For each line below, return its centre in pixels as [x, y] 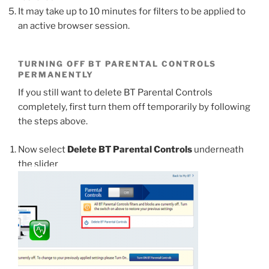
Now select [43, 149]
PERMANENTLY [56, 74]
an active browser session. [74, 26]
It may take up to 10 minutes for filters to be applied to [132, 11]
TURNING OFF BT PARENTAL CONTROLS [117, 63]
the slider [38, 164]
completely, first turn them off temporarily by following [134, 107]
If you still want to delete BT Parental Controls [115, 93]
